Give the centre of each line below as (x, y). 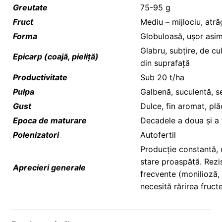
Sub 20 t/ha (162, 77)
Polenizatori (36, 135)
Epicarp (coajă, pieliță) (56, 56)
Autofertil (158, 135)
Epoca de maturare (50, 120)
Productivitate (40, 77)
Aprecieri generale (49, 167)
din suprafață (165, 63)
